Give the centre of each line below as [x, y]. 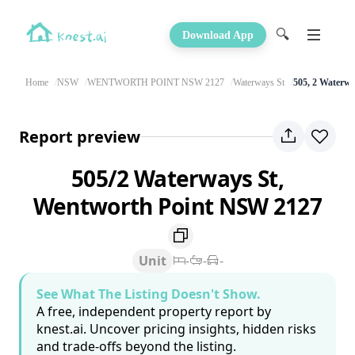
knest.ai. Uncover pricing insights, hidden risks [176, 329]
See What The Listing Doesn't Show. [149, 294]
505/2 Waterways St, [177, 178]
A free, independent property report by [154, 312]
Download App [218, 35]
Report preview [80, 136]
